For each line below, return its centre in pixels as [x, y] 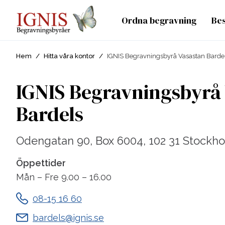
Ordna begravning [159, 20]
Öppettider [41, 163]
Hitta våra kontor [72, 56]
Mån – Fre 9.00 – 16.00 [64, 177]
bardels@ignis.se [68, 218]
